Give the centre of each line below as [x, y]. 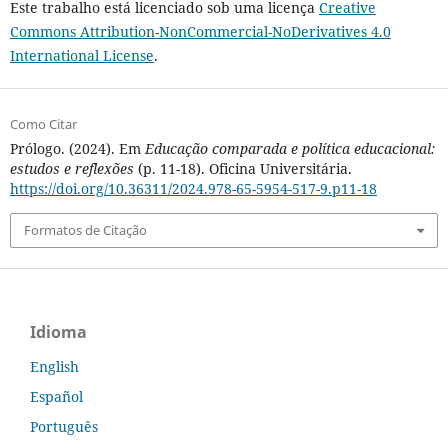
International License [81, 56]
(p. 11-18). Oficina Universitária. [242, 169]
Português [64, 426]
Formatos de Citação [85, 230]
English [54, 367]
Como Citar [43, 124]
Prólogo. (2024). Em [77, 149]
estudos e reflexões [71, 169]
